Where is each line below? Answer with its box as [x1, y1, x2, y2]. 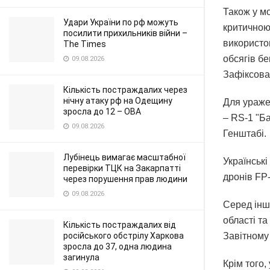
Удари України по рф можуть [63, 17, 178, 27]
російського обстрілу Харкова [63, 231, 184, 240]
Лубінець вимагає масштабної [63, 152, 186, 162]
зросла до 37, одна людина [63, 242, 172, 251]
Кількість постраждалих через [63, 85, 187, 95]
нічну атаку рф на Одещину [63, 96, 172, 105]
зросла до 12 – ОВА [63, 107, 141, 116]
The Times [63, 39, 106, 49]
